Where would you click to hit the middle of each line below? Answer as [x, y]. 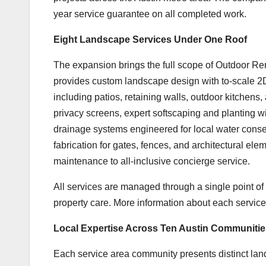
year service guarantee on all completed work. [150, 14]
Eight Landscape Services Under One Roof [150, 39]
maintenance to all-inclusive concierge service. [152, 161]
